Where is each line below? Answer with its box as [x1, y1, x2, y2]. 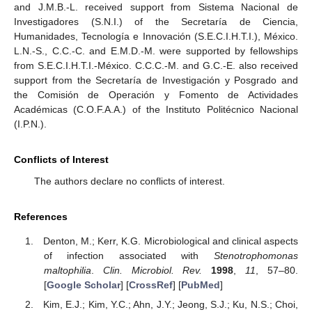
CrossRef [128, 279, 173, 290]
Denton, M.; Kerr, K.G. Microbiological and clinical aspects [43, 235, 298, 247]
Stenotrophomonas [214, 249, 298, 261]
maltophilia [43, 264, 91, 276]
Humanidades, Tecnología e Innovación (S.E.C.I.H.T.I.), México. [14, 31, 298, 42]
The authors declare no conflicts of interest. [33, 175, 225, 187]
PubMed [180, 279, 220, 290]
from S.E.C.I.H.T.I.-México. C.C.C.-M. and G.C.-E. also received [14, 60, 298, 72]
